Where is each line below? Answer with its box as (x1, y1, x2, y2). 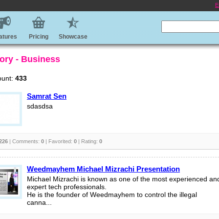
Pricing (29, 33, 48, 40)
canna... (27, 199, 52, 206)
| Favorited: (44, 138, 74, 144)
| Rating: (77, 138, 99, 144)
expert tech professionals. (27, 183, 107, 191)
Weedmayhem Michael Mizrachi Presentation (27, 165, 180, 173)
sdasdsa (27, 103, 53, 110)
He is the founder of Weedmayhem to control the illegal (27, 191, 197, 198)
